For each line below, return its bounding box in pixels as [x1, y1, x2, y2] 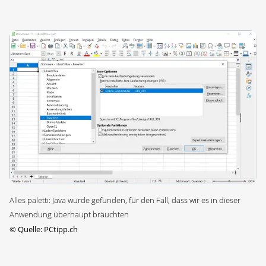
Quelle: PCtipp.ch [16, 223, 78, 235]
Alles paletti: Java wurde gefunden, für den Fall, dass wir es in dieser [9, 194, 240, 205]
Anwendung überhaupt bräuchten [9, 208, 129, 220]
